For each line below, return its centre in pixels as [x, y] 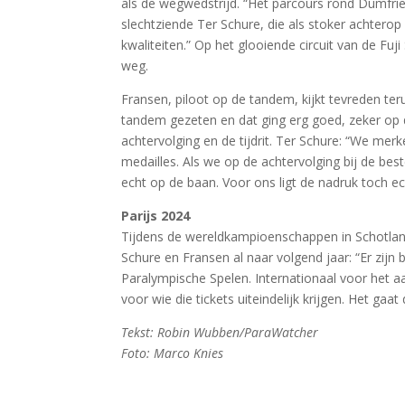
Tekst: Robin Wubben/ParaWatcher [220, 332]
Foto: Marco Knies [173, 353]
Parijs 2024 [156, 215]
